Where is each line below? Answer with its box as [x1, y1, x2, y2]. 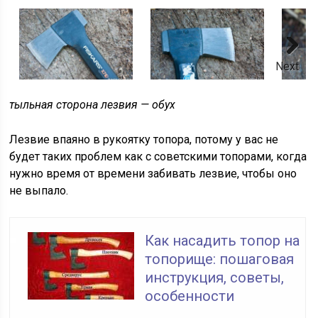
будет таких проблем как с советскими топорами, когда [9, 150, 307, 164]
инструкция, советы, [145, 269, 285, 287]
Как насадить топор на [145, 232, 300, 250]
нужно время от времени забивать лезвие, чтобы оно [9, 167, 297, 181]
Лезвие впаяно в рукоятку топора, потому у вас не [9, 133, 279, 147]
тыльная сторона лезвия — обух [9, 98, 176, 112]
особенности [145, 287, 235, 305]
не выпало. [9, 184, 69, 198]
